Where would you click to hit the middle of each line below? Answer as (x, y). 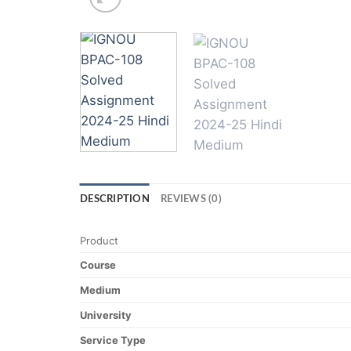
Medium (100, 290)
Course (98, 265)
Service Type (113, 340)
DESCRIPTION (115, 199)
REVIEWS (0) (191, 199)
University (106, 315)
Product (99, 241)
